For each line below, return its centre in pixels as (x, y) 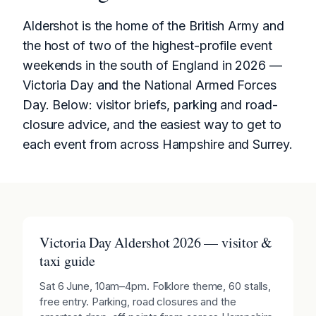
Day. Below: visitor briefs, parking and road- (150, 105)
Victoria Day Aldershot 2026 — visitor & (156, 243)
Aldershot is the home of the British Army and (153, 26)
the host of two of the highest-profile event (147, 46)
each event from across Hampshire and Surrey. (157, 145)
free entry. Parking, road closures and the (138, 302)
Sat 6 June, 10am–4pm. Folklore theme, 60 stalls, (155, 286)
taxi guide (67, 261)
